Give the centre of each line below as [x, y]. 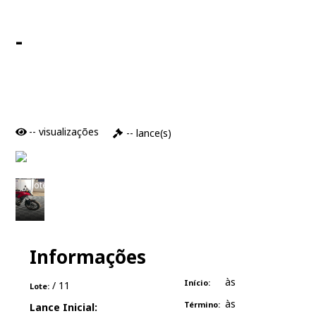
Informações [88, 257]
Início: [197, 282]
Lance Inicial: [63, 307]
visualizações [67, 132]
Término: [202, 304]
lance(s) [152, 133]
